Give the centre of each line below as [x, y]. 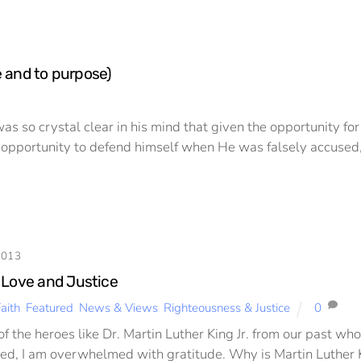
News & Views [118, 308]
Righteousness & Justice [226, 308]
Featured [49, 308]
